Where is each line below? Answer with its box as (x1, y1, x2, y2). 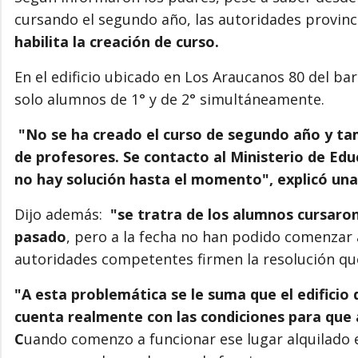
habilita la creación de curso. (14, 31, 219, 51)
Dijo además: (14, 204, 110, 224)
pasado (14, 226, 66, 246)
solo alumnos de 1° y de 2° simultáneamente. (14, 89, 324, 109)
